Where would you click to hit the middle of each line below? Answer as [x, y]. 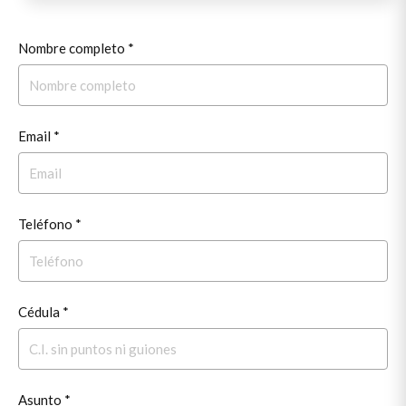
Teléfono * [50, 223]
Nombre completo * [76, 48]
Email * [39, 135]
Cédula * [43, 311]
